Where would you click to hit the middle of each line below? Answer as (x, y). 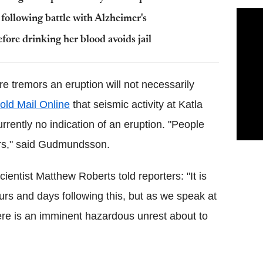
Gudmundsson (73, 144)
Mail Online (42, 104)
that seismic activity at (124, 104)
